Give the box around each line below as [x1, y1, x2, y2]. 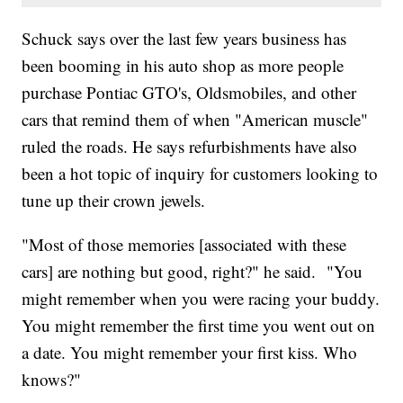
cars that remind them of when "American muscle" [22, 107, 369, 130]
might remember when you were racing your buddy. [22, 286, 381, 309]
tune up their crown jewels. [22, 188, 206, 211]
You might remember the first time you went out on [22, 313, 376, 336]
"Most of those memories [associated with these [22, 232, 347, 255]
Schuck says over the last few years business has [22, 26, 347, 49]
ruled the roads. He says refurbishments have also [22, 134, 358, 157]
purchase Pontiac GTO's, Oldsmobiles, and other [22, 80, 357, 103]
